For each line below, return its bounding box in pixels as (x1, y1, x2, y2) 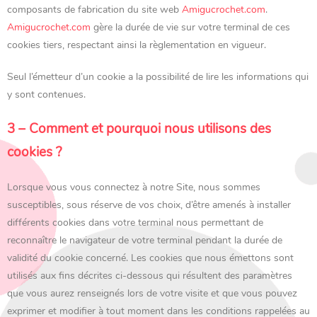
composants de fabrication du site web (7, 3, 182, 16)
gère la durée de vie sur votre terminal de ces (91, 21, 290, 34)
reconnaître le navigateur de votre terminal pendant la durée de (7, 234, 282, 247)
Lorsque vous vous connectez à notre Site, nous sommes (7, 180, 260, 194)
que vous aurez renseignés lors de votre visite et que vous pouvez (7, 287, 297, 300)
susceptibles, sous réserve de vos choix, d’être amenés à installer (7, 198, 291, 212)
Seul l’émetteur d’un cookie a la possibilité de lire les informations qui (7, 70, 309, 83)
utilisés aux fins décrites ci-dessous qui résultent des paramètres (7, 269, 292, 282)
